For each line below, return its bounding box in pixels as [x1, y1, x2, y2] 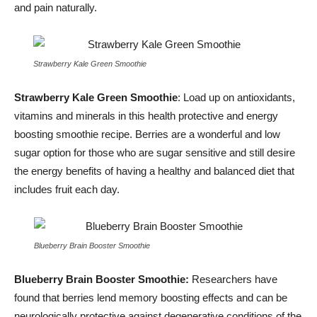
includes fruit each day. [14, 183, 122, 195]
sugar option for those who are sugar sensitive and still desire [14, 146, 295, 158]
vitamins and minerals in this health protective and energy [14, 110, 278, 122]
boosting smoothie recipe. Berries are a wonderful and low [14, 128, 280, 140]
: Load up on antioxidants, [178, 91, 295, 103]
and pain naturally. [14, 1, 97, 13]
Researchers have [192, 273, 277, 285]
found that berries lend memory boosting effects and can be [14, 292, 287, 304]
